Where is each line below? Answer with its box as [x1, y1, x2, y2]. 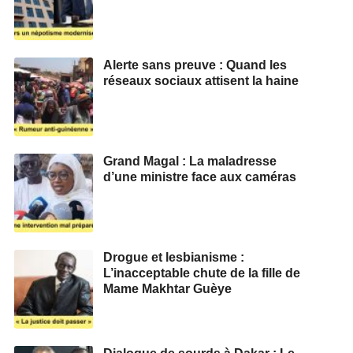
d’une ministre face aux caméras [103, 169, 296, 184]
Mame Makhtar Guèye [103, 281, 232, 295]
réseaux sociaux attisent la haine [103, 73, 299, 87]
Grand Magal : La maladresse [103, 154, 277, 168]
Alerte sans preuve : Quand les [103, 58, 287, 72]
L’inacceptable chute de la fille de [103, 266, 300, 280]
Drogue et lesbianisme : [103, 250, 244, 264]
